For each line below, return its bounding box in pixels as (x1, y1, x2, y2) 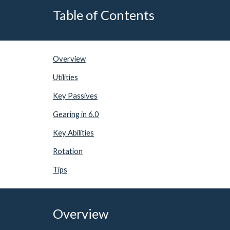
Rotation (52, 147, 83, 156)
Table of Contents (52, 7, 155, 23)
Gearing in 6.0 (52, 110, 99, 119)
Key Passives (52, 91, 98, 100)
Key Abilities (52, 128, 94, 137)
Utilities (52, 73, 78, 82)
